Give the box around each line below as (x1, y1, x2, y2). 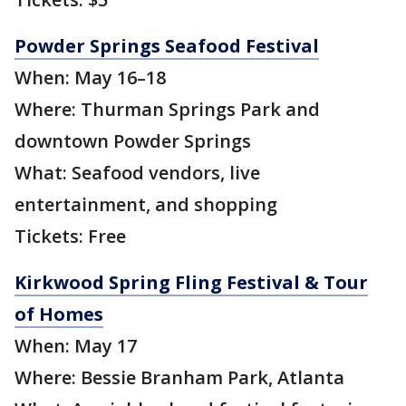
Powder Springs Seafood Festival (14, 34, 319, 59)
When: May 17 (14, 333, 137, 359)
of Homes (14, 302, 103, 327)
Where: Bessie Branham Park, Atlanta (14, 365, 344, 391)
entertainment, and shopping (14, 192, 277, 217)
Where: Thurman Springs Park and (14, 97, 320, 122)
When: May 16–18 (14, 65, 166, 91)
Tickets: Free (14, 224, 126, 249)
